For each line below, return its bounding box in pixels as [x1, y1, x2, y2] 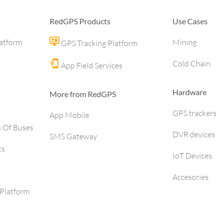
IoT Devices [172, 151, 212, 161]
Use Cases [172, 16, 208, 26]
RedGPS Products [50, 16, 111, 26]
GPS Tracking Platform [59, 38, 138, 48]
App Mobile [50, 110, 89, 120]
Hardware [172, 87, 207, 97]
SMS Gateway [50, 131, 97, 141]
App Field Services [59, 60, 122, 70]
